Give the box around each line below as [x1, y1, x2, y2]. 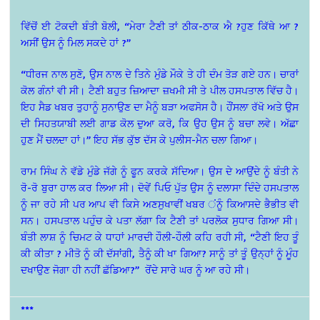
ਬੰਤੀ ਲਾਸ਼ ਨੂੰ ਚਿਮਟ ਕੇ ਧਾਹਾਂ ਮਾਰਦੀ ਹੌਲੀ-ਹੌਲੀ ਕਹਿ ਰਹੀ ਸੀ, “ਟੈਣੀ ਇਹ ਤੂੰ [21, 231, 299, 244]
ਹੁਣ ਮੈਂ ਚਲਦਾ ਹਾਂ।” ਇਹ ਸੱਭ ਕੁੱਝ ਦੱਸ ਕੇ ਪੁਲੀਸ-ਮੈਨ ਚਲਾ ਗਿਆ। [21, 134, 259, 146]
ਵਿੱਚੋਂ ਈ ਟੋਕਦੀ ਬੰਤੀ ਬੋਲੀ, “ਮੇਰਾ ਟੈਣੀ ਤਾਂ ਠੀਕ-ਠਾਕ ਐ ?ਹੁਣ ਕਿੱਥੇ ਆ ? [21, 20, 299, 33]
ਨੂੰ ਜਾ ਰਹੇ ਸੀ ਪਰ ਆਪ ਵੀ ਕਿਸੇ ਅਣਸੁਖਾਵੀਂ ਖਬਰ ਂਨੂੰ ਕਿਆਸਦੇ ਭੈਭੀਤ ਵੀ [21, 198, 299, 211]
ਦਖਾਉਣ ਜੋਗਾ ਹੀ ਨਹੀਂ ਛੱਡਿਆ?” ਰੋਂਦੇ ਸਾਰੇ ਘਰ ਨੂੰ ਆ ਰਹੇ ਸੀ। [21, 264, 251, 276]
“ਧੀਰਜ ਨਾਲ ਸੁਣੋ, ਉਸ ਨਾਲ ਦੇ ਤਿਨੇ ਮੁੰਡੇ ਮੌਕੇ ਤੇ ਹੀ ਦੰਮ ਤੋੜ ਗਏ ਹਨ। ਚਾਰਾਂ [21, 68, 299, 81]
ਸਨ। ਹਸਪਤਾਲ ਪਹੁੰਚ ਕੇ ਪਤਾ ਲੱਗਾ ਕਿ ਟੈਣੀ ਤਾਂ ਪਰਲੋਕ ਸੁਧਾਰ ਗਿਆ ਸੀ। [21, 214, 299, 227]
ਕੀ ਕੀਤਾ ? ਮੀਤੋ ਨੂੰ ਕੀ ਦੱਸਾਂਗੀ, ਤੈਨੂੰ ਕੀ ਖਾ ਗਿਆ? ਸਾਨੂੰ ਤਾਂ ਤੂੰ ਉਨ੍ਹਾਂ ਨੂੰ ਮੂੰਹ [21, 247, 299, 260]
